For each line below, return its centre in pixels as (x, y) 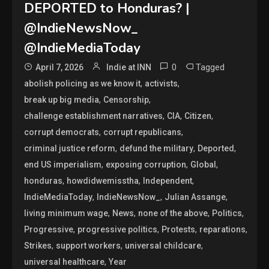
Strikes (38, 245)
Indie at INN (129, 67)
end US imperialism (63, 164)
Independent (168, 180)
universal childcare (163, 245)
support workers (89, 245)
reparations (223, 229)
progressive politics (118, 229)
